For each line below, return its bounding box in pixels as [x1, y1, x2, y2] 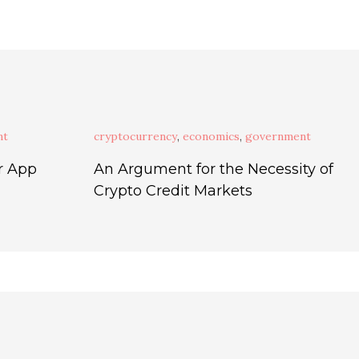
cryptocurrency [93, 129, 177, 143]
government [244, 129, 311, 143]
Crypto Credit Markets [93, 182, 252, 200]
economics [182, 129, 240, 143]
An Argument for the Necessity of [93, 160, 333, 178]
